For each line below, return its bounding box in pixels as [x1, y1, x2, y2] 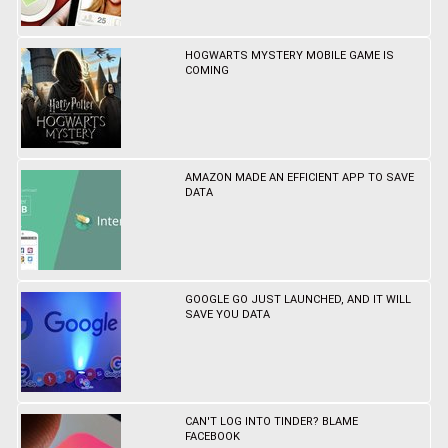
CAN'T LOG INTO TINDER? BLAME [185, 415, 359, 429]
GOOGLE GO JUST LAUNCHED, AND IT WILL [185, 293, 412, 307]
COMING [185, 64, 230, 78]
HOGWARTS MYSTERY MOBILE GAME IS [185, 49, 395, 63]
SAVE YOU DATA [185, 308, 271, 322]
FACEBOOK [185, 430, 241, 444]
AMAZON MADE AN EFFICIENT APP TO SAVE [185, 171, 415, 185]
